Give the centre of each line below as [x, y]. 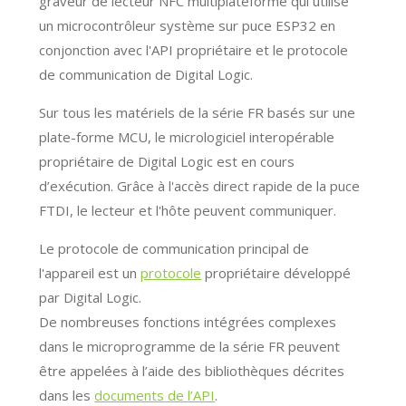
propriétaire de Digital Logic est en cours [167, 161]
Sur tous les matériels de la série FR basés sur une [198, 112]
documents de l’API [155, 395]
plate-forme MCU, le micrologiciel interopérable [187, 137]
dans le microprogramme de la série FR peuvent [190, 346]
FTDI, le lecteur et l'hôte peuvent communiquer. [188, 210]
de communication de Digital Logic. [146, 74]
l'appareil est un [90, 273]
